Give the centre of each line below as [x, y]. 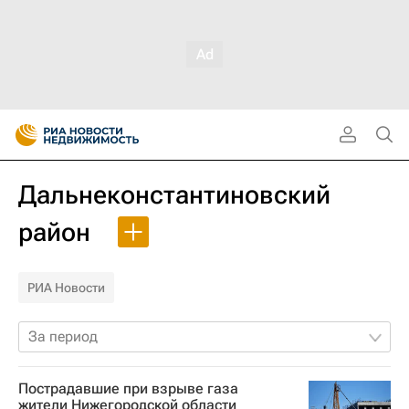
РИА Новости [66, 288]
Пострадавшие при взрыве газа [128, 388]
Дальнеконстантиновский [174, 195]
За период [63, 336]
